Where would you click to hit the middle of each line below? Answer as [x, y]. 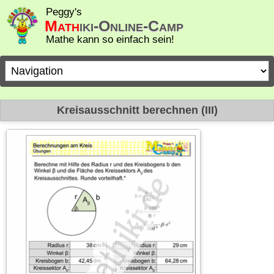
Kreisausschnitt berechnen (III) [137, 110]
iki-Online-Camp [131, 26]
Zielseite [24, 66]
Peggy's [64, 12]
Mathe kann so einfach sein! [110, 39]
